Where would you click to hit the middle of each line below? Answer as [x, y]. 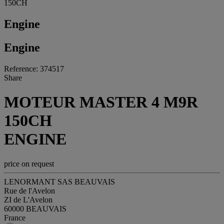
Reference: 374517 [34, 68]
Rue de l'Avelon [29, 190]
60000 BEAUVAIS [35, 208]
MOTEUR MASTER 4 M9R [101, 102]
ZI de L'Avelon [28, 199]
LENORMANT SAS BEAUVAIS [59, 181]
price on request [29, 163]
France [15, 217]
